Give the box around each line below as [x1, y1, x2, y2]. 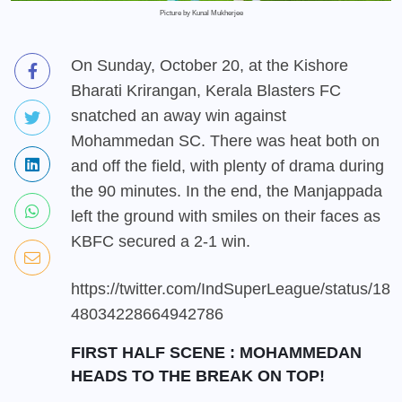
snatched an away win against [71, 106, 286, 125]
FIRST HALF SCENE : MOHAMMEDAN [71, 343, 362, 362]
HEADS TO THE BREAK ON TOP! [71, 366, 325, 385]
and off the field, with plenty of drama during [71, 156, 384, 175]
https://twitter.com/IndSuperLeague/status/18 [71, 279, 390, 298]
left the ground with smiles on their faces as [71, 206, 380, 225]
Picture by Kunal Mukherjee [159, 8, 243, 17]
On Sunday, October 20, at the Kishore [71, 56, 348, 74]
